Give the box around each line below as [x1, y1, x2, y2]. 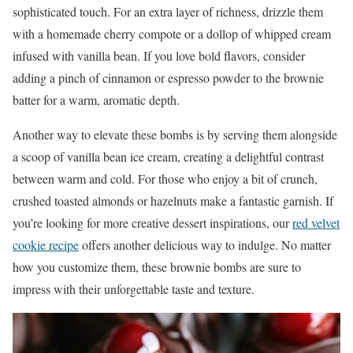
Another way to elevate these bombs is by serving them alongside [13, 125, 337, 143]
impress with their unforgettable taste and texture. [13, 280, 255, 297]
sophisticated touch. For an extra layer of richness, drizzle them [13, 2, 323, 20]
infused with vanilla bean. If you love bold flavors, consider [13, 46, 305, 64]
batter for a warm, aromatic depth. [13, 91, 180, 108]
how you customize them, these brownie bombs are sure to [13, 258, 301, 275]
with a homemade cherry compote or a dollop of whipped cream [13, 24, 331, 42]
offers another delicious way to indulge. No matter [79, 236, 331, 253]
